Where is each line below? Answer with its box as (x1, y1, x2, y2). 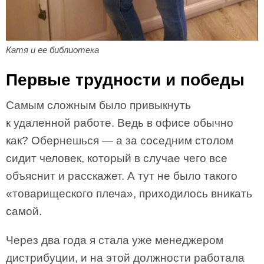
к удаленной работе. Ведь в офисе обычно (6, 116, 233, 129)
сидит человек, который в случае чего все (6, 151, 227, 164)
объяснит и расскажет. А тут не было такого (6, 169, 237, 182)
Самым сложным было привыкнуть (6, 98, 191, 111)
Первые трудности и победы (6, 70, 245, 89)
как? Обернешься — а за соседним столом (6, 134, 233, 147)
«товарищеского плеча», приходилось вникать (6, 187, 252, 200)
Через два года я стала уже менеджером (6, 233, 223, 246)
